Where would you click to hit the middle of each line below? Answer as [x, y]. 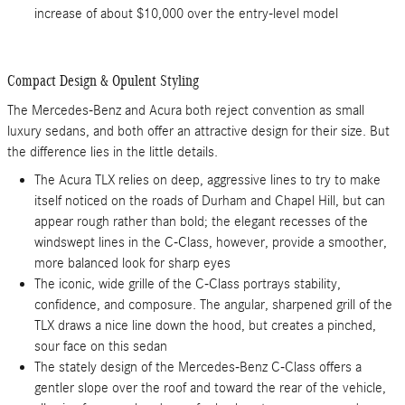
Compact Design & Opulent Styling [103, 81]
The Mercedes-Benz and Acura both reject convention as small [186, 110]
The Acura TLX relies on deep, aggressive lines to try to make [207, 179]
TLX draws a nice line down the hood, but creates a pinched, [205, 325]
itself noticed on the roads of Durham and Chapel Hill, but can [210, 200]
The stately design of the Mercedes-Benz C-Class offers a [198, 367]
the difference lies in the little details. [113, 151]
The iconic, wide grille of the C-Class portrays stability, [188, 283]
